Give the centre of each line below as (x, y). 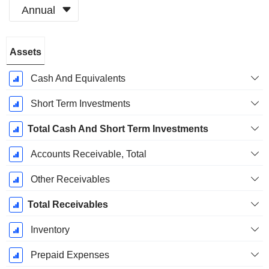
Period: (31, 59)
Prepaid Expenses (70, 255)
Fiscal (31, 46)
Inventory (50, 230)
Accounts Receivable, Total (88, 154)
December (31, 72)
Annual (38, 10)
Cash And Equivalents (78, 79)
